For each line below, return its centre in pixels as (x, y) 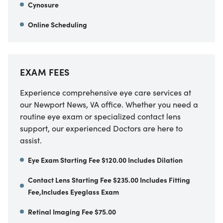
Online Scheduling (57, 24)
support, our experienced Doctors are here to (101, 128)
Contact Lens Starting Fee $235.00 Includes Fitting (109, 179)
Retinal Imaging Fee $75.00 (72, 211)
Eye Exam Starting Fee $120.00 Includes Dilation (105, 160)
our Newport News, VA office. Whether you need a (109, 104)
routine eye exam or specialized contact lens (100, 116)
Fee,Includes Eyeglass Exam (73, 191)
